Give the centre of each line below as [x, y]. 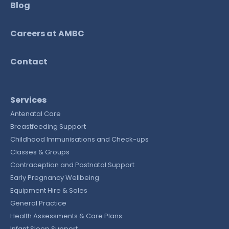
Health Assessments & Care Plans [66, 216]
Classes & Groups [40, 152]
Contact [29, 62]
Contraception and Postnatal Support [72, 165]
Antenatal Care [36, 114]
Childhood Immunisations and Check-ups [79, 140]
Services [28, 100]
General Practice [38, 203]
